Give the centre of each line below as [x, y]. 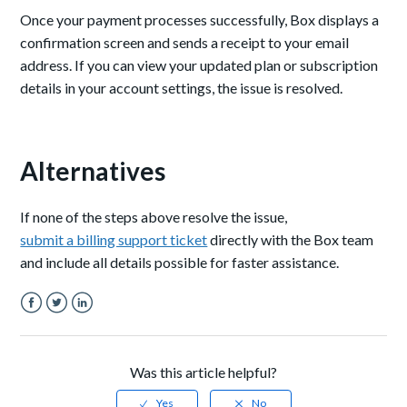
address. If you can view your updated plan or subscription [199, 65]
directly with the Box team [291, 240]
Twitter [69, 324]
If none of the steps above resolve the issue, [154, 217]
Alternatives [93, 171]
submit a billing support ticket [114, 240]
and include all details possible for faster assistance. [180, 263]
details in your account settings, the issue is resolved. [182, 88]
